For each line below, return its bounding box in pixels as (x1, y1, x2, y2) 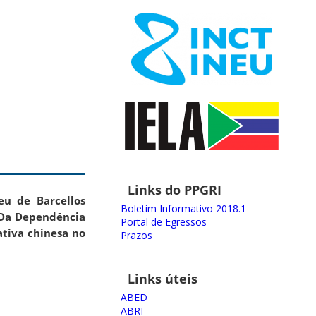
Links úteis (128, 269, 197, 287)
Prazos (121, 228, 152, 242)
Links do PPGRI (128, 181, 221, 198)
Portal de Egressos (121, 214, 207, 229)
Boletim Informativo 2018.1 (121, 201, 246, 215)
